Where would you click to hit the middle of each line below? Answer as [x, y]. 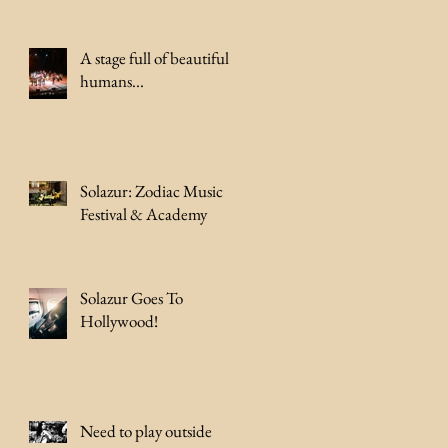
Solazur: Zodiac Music [151, 191]
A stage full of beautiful [154, 58]
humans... [112, 81]
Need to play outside [146, 431]
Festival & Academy [143, 214]
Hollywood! [119, 321]
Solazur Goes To [131, 298]
